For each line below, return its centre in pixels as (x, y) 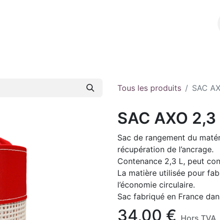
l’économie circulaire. (156, 185)
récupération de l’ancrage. (165, 149)
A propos (29, 24)
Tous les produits (149, 88)
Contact (117, 24)
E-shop (74, 24)
